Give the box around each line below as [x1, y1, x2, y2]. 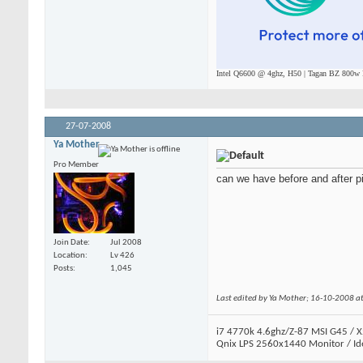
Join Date [53, 238, 88, 248]
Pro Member [53, 160, 99, 169]
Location [53, 251, 85, 261]
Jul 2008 [110, 238, 142, 248]
